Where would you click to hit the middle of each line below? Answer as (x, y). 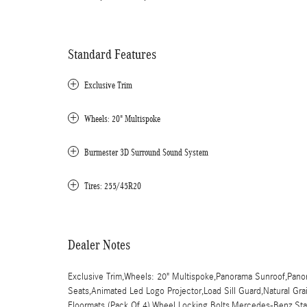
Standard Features (112, 54)
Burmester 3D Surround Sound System (146, 152)
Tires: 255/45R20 (113, 186)
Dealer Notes (99, 245)
